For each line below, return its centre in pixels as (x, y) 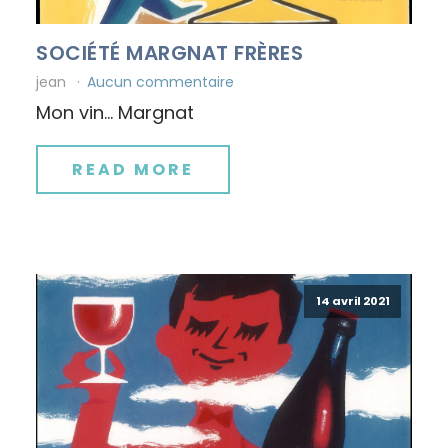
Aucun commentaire (160, 81)
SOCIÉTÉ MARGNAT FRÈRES (169, 52)
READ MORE (133, 169)
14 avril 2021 (352, 300)
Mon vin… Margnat (115, 112)
